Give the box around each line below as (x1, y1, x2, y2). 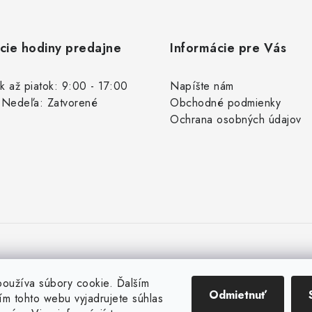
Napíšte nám (170, 78, 234, 94)
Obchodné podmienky (170, 95, 281, 111)
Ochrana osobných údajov (170, 111, 302, 127)
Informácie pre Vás (170, 39, 286, 57)
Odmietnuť (209, 287, 267, 303)
